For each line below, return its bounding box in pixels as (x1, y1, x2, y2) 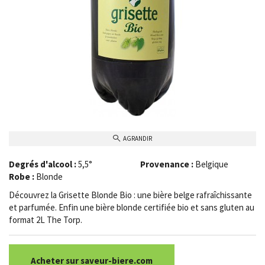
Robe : (9, 170, 34, 182)
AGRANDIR (123, 134, 152, 143)
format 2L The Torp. (9, 214, 86, 225)
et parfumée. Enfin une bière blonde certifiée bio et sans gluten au (9, 201, 254, 213)
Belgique (195, 158, 228, 170)
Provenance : (140, 158, 193, 170)
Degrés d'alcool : (9, 158, 76, 170)
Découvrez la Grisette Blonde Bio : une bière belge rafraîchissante (9, 189, 252, 201)
